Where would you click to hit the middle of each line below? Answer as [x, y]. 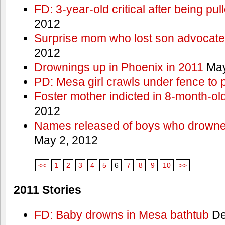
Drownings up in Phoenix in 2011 [119, 68]
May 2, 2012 [66, 140]
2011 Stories [47, 190]
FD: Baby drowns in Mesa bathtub [121, 215]
